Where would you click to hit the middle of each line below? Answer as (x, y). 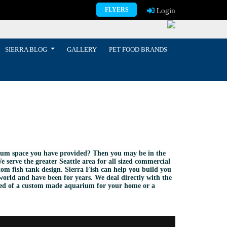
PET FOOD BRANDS (138, 49)
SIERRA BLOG (27, 49)
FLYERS (117, 10)
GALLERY (82, 49)
